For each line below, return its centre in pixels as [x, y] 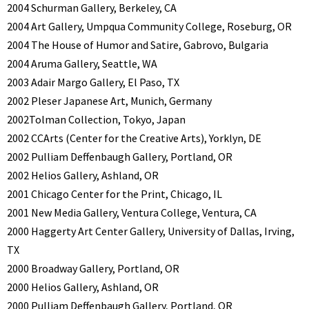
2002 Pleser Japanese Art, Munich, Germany [109, 101]
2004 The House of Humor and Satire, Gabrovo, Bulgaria [138, 45]
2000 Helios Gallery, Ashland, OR [83, 287]
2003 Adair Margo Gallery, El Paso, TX [93, 82]
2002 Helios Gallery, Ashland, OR [83, 176]
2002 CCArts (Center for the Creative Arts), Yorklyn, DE [134, 138]
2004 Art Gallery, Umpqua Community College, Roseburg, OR [149, 27]
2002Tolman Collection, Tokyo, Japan [96, 120]
